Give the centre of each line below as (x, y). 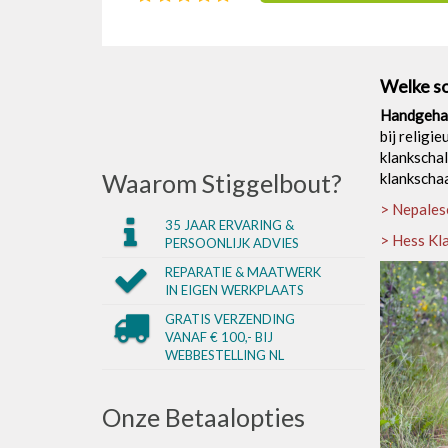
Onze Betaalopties (203, 416)
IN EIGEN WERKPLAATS (234, 289)
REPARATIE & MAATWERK (242, 271)
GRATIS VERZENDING (229, 318)
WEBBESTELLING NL (224, 354)
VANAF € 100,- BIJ (218, 336)
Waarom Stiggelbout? (222, 182)
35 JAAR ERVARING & (229, 224)
